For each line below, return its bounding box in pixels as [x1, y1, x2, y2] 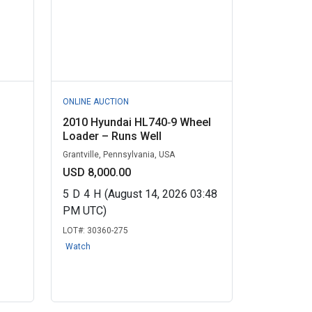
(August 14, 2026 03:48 [104, 187, 217, 201]
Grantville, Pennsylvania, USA [62, 150, 175, 159]
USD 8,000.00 [62, 166, 131, 179]
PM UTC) [62, 204, 107, 217]
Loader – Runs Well [62, 130, 162, 143]
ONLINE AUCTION [62, 97, 129, 107]
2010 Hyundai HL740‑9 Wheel [62, 116, 211, 129]
